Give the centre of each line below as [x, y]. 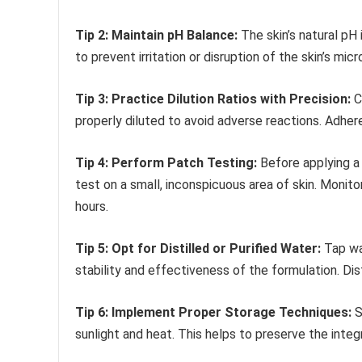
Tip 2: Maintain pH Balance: [156, 35]
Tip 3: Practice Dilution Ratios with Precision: [213, 99]
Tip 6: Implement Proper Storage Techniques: [213, 312]
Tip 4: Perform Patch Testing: [166, 162]
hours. [92, 206]
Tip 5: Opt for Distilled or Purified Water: [198, 248]
